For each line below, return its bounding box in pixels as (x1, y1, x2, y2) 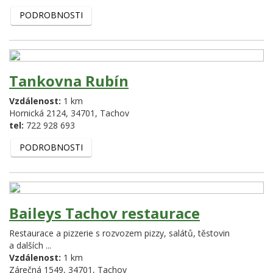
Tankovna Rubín (9, 71, 129, 91)
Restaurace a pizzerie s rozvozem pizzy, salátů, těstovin (9, 227, 230, 239)
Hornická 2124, (9, 107, 71, 119)
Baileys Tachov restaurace (9, 202, 200, 223)
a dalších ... (9, 239, 51, 251)
